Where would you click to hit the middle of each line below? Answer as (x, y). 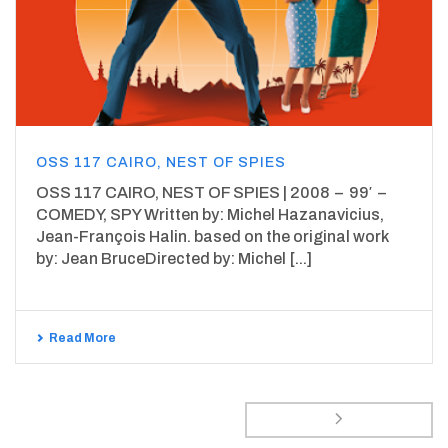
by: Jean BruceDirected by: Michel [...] (174, 259)
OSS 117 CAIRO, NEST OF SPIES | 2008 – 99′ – (211, 193)
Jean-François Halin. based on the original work (212, 237)
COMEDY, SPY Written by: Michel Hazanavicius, (210, 215)
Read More (82, 338)
